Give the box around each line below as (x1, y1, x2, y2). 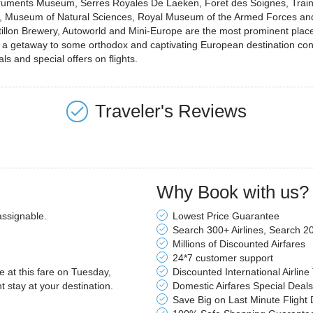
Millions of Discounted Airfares (173, 238, 305, 249)
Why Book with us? (156, 181, 309, 203)
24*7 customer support (173, 252, 273, 263)
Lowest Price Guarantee (173, 210, 279, 221)
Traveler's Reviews (95, 101, 247, 122)
